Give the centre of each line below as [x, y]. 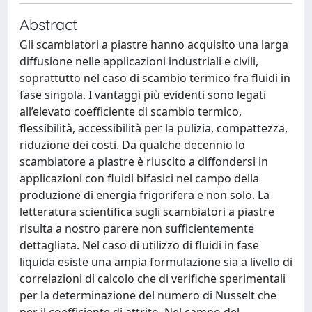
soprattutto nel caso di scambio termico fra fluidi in [155, 78]
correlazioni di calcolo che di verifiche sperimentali [153, 279]
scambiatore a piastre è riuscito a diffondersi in [144, 162]
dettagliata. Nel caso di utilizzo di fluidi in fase [139, 245]
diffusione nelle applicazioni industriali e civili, [139, 61]
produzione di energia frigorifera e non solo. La [145, 195]
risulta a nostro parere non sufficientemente [137, 228]
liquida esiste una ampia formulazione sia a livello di [156, 262]
